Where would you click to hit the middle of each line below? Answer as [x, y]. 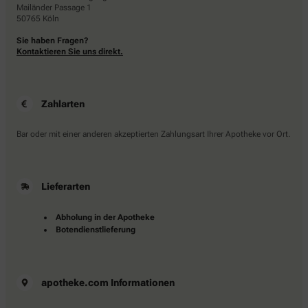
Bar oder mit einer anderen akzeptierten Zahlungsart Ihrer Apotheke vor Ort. [153, 134]
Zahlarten [63, 104]
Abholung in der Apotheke [105, 218]
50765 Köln [38, 19]
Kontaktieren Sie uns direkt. [70, 52]
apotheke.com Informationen [108, 283]
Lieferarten [66, 187]
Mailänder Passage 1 [54, 8]
